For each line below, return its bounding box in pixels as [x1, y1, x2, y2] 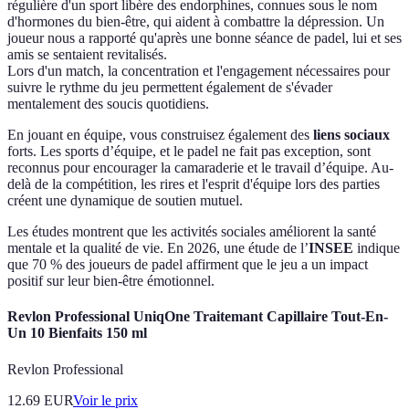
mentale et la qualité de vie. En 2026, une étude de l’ [7, 240, 309, 257]
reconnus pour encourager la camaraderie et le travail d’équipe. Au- [7, 160, 393, 176]
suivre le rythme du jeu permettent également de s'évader [7, 79, 332, 96]
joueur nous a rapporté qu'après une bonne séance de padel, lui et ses [7, 30, 402, 47]
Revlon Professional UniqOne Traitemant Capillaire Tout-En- [7, 309, 388, 325]
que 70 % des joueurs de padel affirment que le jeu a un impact [7, 257, 368, 273]
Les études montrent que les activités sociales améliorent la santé [7, 224, 376, 240]
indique [353, 240, 400, 257]
